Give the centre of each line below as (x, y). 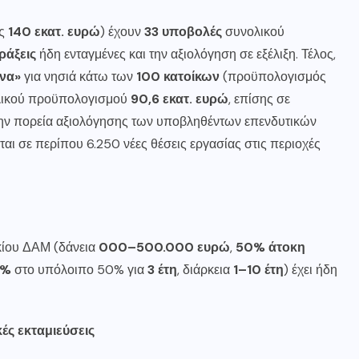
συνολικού (253, 32)
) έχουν (122, 32)
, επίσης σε (259, 99)
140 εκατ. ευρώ (54, 32)
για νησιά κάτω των (79, 77)
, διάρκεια (205, 270)
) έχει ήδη (311, 270)
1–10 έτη (258, 270)
